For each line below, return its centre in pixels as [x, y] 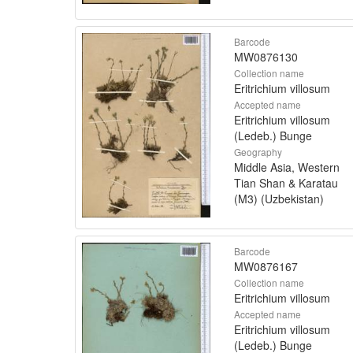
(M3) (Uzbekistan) [279, 198]
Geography [258, 151]
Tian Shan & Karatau [286, 182]
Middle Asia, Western [287, 167]
